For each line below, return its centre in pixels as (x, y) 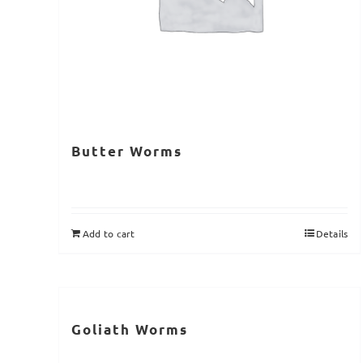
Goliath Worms (130, 330)
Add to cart (109, 234)
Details (332, 234)
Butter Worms (127, 152)
